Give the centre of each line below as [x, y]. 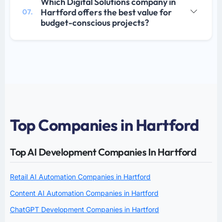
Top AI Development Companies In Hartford [103, 152]
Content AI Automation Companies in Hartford [84, 193]
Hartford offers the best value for [106, 12]
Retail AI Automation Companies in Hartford [80, 177]
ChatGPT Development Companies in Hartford [84, 210]
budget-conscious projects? [95, 23]
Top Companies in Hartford [105, 125]
